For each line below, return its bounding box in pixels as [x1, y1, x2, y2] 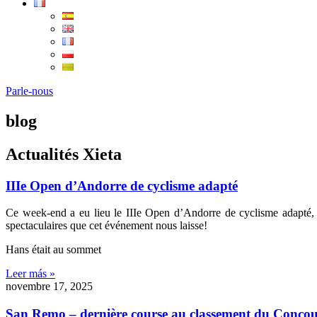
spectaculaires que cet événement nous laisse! [6, 219, 207, 232]
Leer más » [6, 267, 55, 280]
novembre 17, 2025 [6, 280, 93, 293]
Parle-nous [6, 85, 53, 97]
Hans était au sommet [6, 243, 101, 256]
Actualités [6, 144, 83, 163]
